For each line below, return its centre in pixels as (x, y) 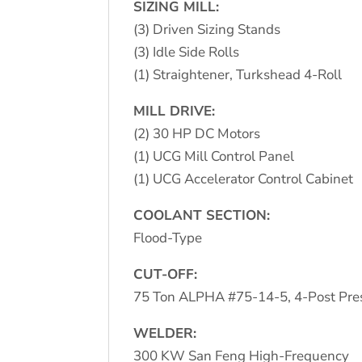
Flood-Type (168, 238)
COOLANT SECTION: (202, 215)
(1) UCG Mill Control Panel (214, 156)
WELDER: (165, 333)
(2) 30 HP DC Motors (197, 133)
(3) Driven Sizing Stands (207, 29)
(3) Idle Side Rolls (187, 52)
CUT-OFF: (166, 274)
